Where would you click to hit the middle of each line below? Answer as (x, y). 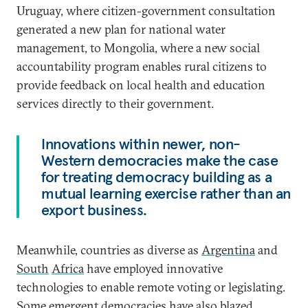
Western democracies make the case (160, 160)
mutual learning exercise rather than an (166, 193)
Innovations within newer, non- (141, 144)
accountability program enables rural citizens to (142, 66)
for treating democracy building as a (157, 177)
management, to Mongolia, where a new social (138, 48)
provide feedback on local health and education (141, 85)
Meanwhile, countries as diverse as (109, 250)
